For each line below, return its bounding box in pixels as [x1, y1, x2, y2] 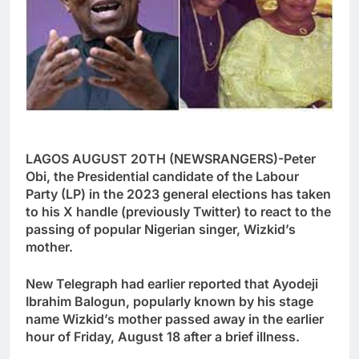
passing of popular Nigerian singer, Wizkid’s [26, 220, 296, 237]
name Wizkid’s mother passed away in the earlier [26, 310, 324, 327]
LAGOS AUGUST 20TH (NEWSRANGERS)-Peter [26, 150, 316, 167]
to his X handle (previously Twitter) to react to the [26, 203, 331, 220]
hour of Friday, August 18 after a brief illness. [26, 328, 300, 345]
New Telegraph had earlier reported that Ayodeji [26, 275, 318, 292]
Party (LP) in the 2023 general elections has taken [26, 185, 331, 202]
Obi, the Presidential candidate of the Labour [26, 167, 299, 184]
